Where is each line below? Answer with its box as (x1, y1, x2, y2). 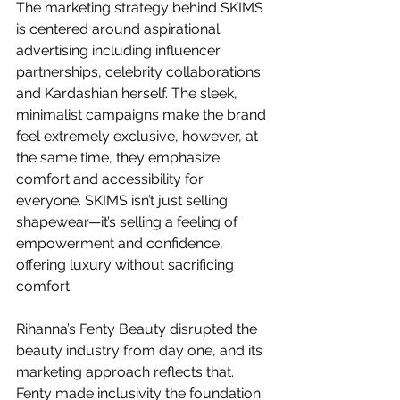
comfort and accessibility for (16, 170, 207, 187)
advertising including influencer (16, 41, 224, 59)
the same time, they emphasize (16, 148, 223, 166)
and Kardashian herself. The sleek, (16, 84, 241, 102)
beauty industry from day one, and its (16, 341, 266, 359)
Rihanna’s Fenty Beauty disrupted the (16, 320, 261, 337)
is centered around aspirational (16, 20, 223, 37)
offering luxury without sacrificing (16, 255, 237, 273)
